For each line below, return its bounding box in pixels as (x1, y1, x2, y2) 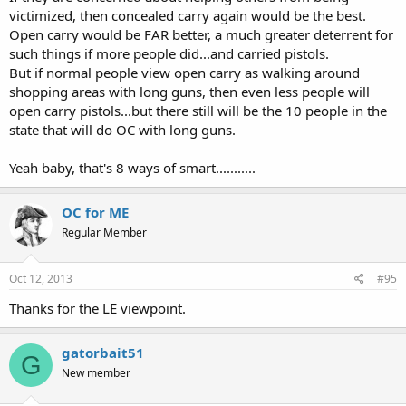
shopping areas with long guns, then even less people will (9, 82, 370, 101)
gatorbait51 (62, 343, 144, 362)
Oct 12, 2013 (9, 271, 72, 286)
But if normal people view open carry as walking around (9, 63, 360, 82)
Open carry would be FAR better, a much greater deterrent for (9, 24, 393, 43)
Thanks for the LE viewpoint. (9, 299, 186, 317)
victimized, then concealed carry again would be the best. (9, 5, 366, 24)
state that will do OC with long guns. (9, 120, 236, 139)
